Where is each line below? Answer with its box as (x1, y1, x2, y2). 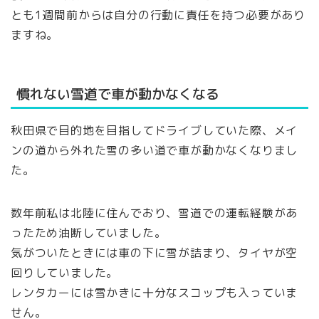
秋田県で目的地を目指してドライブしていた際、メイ (11, 122, 298, 138)
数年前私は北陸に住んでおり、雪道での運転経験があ (11, 204, 298, 221)
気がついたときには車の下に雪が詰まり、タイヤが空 (11, 244, 298, 261)
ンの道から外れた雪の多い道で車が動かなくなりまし (11, 142, 298, 158)
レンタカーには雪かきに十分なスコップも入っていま (11, 284, 298, 300)
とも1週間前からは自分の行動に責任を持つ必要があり (11, 7, 305, 23)
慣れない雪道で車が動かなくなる (16, 83, 219, 103)
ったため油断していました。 (11, 224, 167, 241)
